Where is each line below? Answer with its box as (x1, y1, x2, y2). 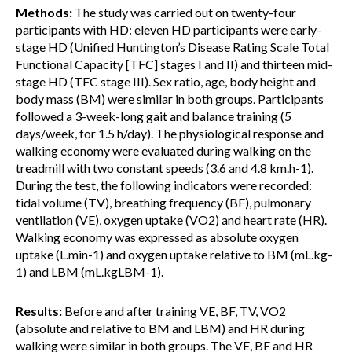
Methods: (16, 5, 72, 20)
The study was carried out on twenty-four (72, 5, 296, 20)
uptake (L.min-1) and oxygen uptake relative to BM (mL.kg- (16, 247, 332, 262)
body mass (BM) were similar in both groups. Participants (16, 91, 324, 106)
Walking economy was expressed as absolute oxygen (16, 229, 299, 244)
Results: (16, 303, 62, 318)
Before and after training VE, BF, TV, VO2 (62, 303, 286, 318)
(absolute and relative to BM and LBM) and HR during (16, 321, 305, 335)
